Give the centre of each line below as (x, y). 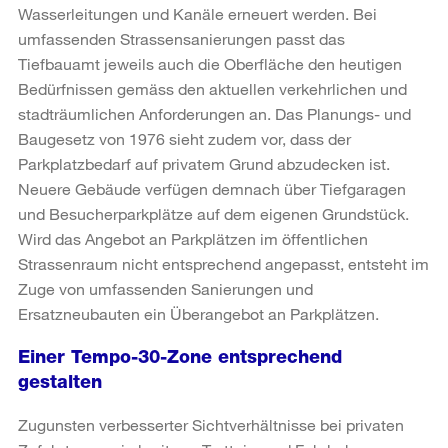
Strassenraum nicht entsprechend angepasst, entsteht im (223, 263)
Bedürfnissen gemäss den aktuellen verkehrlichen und (212, 88)
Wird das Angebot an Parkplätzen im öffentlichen (193, 238)
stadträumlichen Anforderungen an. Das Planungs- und (214, 113)
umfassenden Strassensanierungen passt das (181, 38)
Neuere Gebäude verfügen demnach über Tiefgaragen (212, 188)
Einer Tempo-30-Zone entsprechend (180, 356)
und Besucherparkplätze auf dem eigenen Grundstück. (213, 213)
